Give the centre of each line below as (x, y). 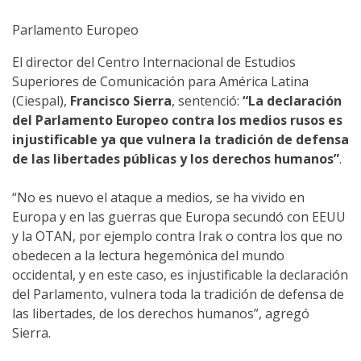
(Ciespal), (41, 101)
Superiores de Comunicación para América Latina (160, 82)
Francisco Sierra (121, 101)
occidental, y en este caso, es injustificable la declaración (180, 275)
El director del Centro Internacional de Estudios (154, 62)
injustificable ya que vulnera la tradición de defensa (180, 140)
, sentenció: (207, 101)
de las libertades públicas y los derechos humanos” (176, 159)
